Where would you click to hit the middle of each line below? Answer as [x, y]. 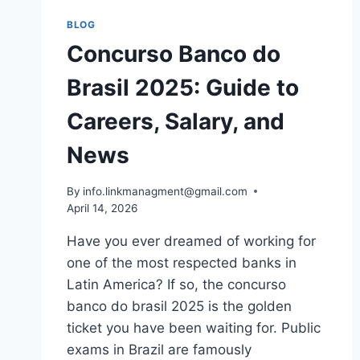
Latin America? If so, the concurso [176, 284]
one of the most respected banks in [182, 262]
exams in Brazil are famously [159, 349]
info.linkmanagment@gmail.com [166, 191]
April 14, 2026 [102, 208]
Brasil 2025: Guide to [183, 87]
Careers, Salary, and [176, 121]
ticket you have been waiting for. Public [194, 327]
